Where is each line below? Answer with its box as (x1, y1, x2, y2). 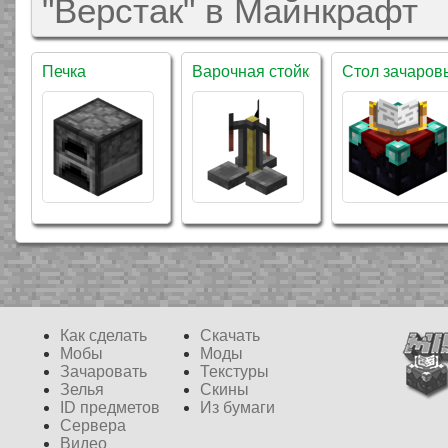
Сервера (60, 417, 126, 434)
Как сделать (60, 327, 147, 344)
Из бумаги (200, 399, 275, 416)
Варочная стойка (192, 63, 318, 80)
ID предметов (60, 399, 160, 416)
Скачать (200, 327, 260, 344)
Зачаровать (60, 363, 147, 380)
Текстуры (200, 363, 269, 380)
